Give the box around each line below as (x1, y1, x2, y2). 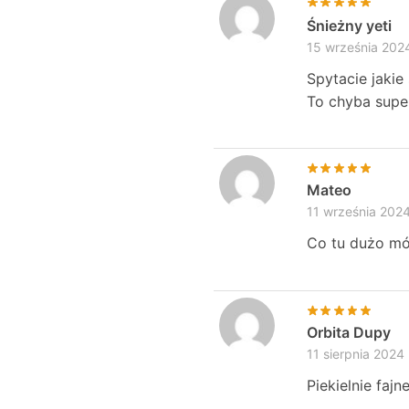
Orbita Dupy (306, 322, 391, 341)
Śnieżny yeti (306, 16, 392, 35)
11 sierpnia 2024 (306, 345, 404, 362)
